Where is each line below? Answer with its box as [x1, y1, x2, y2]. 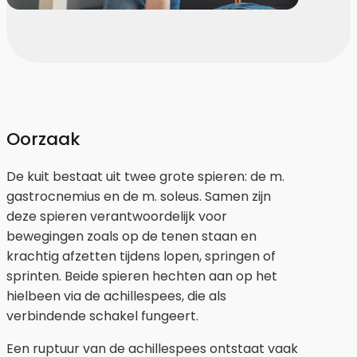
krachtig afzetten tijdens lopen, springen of [6, 246, 276, 265]
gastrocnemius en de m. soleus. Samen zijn [6, 186, 271, 206]
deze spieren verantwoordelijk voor [6, 206, 227, 226]
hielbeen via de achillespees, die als [6, 286, 226, 305]
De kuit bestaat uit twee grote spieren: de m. [6, 167, 284, 186]
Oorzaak [6, 126, 80, 151]
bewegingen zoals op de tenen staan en [6, 226, 257, 245]
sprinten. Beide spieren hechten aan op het [6, 266, 277, 285]
